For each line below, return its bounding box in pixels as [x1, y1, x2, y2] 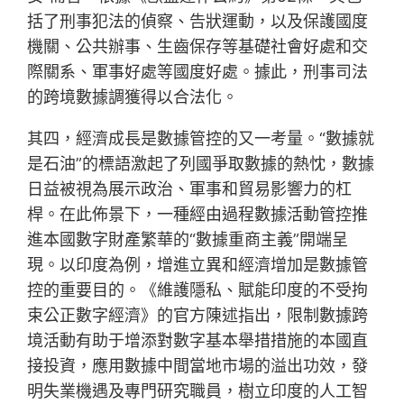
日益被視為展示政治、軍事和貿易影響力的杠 [27, 179, 353, 199]
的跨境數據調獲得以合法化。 [27, 87, 239, 107]
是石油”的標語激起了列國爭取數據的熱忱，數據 [27, 154, 375, 174]
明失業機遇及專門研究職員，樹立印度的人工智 [27, 381, 369, 401]
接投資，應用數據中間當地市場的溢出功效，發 [27, 356, 369, 376]
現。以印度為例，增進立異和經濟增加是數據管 [27, 255, 369, 275]
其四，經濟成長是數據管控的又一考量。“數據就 [27, 129, 375, 149]
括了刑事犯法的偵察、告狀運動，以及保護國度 [27, 12, 369, 32]
